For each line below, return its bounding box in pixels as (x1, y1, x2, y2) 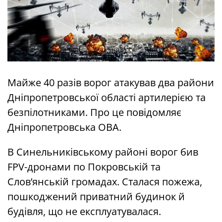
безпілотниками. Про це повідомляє (7, 106, 181, 119)
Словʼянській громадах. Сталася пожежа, (7, 175, 202, 189)
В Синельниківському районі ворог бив (7, 145, 198, 159)
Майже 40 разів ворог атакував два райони (7, 76, 214, 90)
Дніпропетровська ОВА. (7, 120, 121, 134)
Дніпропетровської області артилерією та (7, 91, 206, 105)
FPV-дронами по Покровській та (7, 160, 161, 174)
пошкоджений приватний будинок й (7, 190, 185, 204)
